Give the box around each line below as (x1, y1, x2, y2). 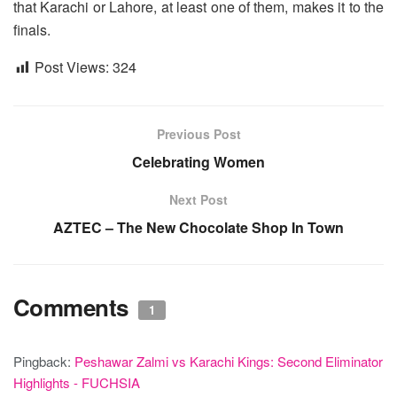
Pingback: (13, 351, 74, 370)
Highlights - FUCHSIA (13, 372, 140, 392)
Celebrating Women (132, 151, 265, 172)
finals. (13, 19, 51, 40)
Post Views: (35, 56, 109, 77)
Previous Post (156, 124, 241, 143)
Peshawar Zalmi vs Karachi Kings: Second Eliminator (74, 351, 383, 370)
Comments (13, 290, 135, 323)
